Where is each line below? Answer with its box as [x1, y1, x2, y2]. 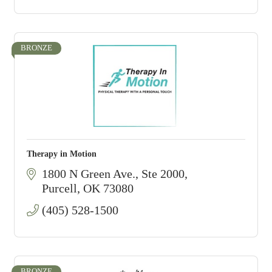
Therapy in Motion [27, 149, 97, 158]
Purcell [42, 182, 77, 195]
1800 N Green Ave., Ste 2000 [42, 167, 185, 180]
